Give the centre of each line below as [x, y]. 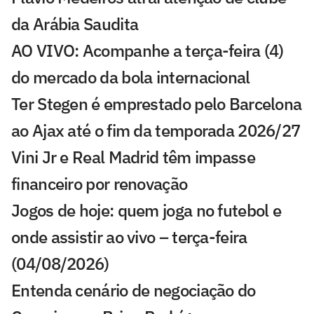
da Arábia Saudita [75, 24]
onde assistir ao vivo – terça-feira [129, 237]
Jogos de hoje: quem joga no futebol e [146, 211]
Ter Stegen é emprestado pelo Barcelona [157, 104]
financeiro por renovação [100, 184]
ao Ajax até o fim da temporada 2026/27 [156, 131]
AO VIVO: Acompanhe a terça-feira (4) [148, 51]
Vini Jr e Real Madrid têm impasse [133, 157]
